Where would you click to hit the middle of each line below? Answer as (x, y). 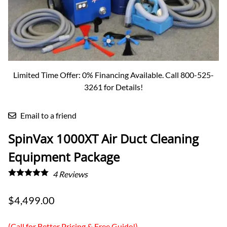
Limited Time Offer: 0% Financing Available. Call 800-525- (113, 74)
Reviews (72, 174)
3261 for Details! (113, 87)
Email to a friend (48, 115)
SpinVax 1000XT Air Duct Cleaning (103, 138)
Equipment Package (64, 157)
